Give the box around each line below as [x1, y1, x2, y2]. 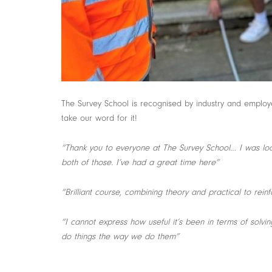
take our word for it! [61, 113, 137, 123]
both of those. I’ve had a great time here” [61, 157, 219, 168]
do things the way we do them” [61, 231, 179, 242]
